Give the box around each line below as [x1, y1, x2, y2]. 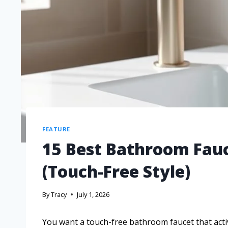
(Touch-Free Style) [42, 160, 190, 182]
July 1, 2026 [77, 190, 110, 199]
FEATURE [42, 125, 70, 133]
